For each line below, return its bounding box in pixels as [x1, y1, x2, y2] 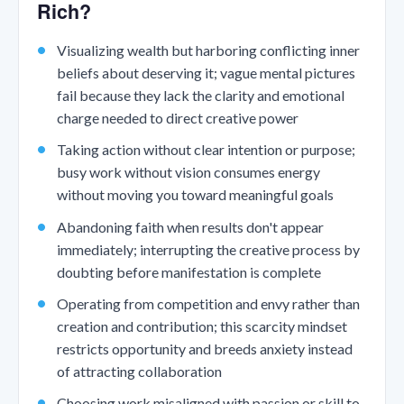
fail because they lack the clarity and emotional [56, 86, 344, 104]
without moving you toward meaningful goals [56, 186, 334, 204]
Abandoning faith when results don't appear [56, 217, 324, 235]
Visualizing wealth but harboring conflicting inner [56, 41, 360, 59]
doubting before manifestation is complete [56, 262, 321, 280]
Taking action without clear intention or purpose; [56, 141, 355, 159]
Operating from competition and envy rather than [56, 294, 360, 312]
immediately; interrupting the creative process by [56, 240, 360, 258]
